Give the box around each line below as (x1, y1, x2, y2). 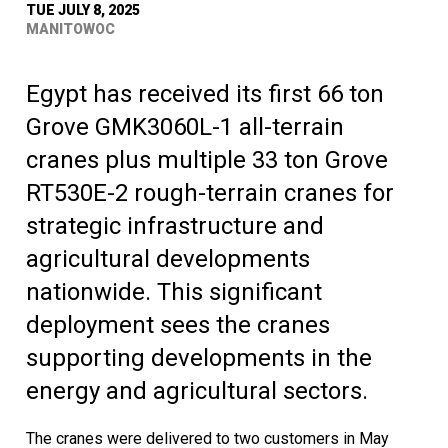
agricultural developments (26, 245, 310, 274)
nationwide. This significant (26, 278, 322, 307)
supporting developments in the (26, 344, 372, 373)
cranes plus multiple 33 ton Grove (26, 146, 388, 175)
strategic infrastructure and (26, 212, 324, 241)
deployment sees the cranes (26, 311, 330, 340)
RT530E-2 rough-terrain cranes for (26, 179, 394, 208)
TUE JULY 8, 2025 (26, 2, 140, 19)
